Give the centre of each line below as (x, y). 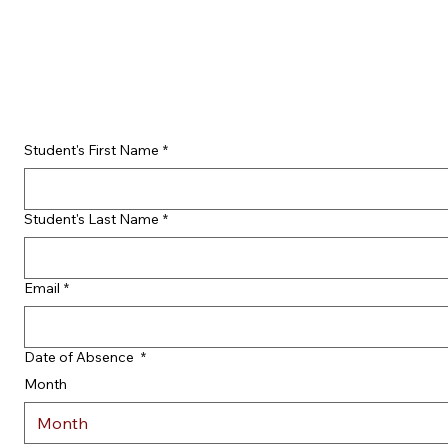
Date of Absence (80, 357)
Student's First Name (91, 150)
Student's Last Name (91, 219)
